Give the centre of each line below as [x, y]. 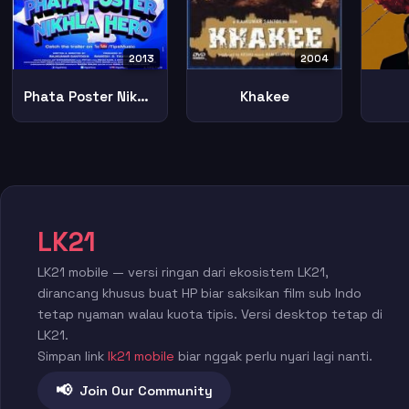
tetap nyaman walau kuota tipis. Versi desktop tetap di [210, 314]
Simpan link [73, 356]
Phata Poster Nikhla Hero [143, 96]
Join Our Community [146, 390]
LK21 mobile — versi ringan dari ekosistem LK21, [183, 272]
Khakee [264, 96]
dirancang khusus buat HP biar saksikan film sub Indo [199, 293]
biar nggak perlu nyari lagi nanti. [273, 356]
